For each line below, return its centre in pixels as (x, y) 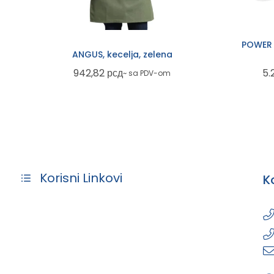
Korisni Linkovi (81, 178)
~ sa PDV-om (147, 73)
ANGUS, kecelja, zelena (122, 55)
